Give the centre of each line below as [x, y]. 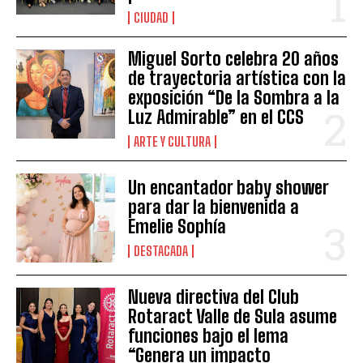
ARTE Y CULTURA [173, 141]
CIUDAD [152, 17]
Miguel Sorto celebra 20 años [234, 58]
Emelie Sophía [177, 226]
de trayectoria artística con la [237, 78]
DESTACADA [161, 250]
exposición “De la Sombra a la [234, 97]
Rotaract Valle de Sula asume [233, 316]
